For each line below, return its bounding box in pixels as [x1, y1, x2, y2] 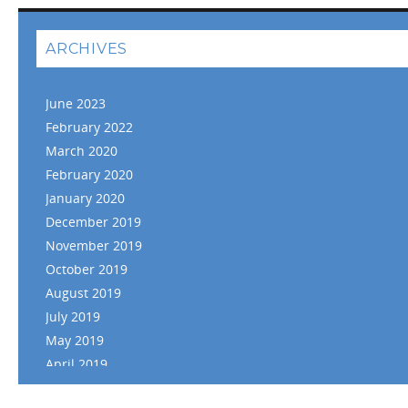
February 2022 [46, 117, 133, 136]
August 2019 [46, 283, 121, 301]
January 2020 [46, 189, 125, 207]
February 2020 [46, 165, 133, 183]
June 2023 [46, 94, 106, 112]
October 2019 [46, 260, 127, 278]
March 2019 [46, 378, 117, 396]
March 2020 [46, 141, 117, 159]
